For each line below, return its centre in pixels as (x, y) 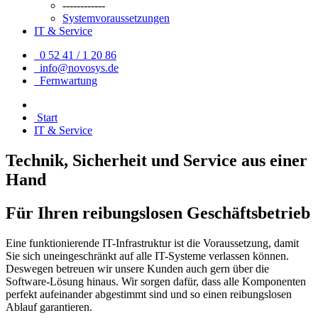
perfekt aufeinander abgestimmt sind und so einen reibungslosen (149, 295)
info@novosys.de (79, 68)
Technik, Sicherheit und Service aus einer (157, 161)
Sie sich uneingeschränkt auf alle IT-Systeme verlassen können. (147, 256)
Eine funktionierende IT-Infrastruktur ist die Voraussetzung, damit (152, 243)
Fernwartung (66, 81)
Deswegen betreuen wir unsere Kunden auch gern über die (137, 269)
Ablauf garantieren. (49, 307)
